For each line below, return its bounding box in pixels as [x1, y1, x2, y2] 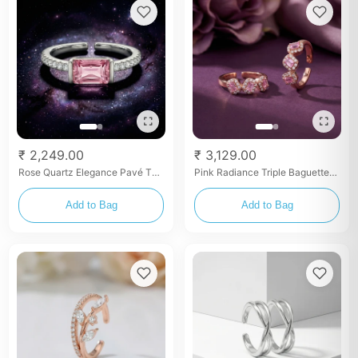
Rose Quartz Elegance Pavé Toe [18, 165, 162, 178]
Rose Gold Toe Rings [194, 177, 286, 190]
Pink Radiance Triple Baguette [194, 165, 329, 178]
